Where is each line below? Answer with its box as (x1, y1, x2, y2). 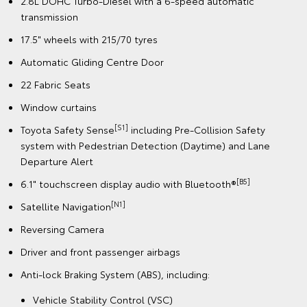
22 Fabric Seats (21, 77, 90, 91)
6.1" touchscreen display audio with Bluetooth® (21, 176, 236, 191)
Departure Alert (21, 153, 93, 168)
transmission (21, 9, 78, 23)
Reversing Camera (21, 221, 104, 236)
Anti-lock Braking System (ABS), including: (21, 267, 210, 281)
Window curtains (21, 99, 97, 114)
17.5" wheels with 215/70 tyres (21, 32, 158, 46)
